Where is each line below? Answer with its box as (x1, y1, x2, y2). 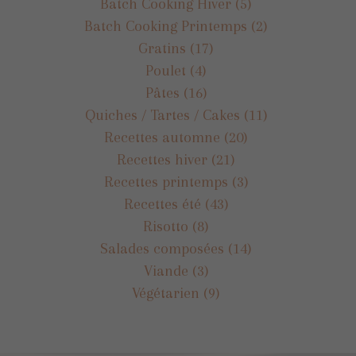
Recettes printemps (103, 172, 228, 191)
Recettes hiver (117, 150, 207, 168)
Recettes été (123, 195, 201, 213)
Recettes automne (104, 128, 220, 146)
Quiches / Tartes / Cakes (84, 106, 240, 124)
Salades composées (100, 239, 224, 257)
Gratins (138, 39, 186, 57)
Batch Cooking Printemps (84, 17, 247, 35)
